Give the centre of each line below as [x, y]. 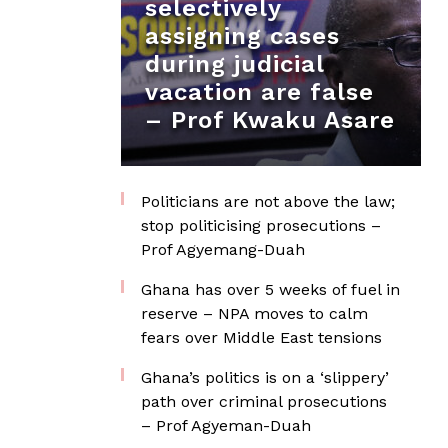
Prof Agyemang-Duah [223, 249]
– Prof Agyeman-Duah [226, 425]
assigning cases [242, 36]
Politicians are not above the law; [268, 201]
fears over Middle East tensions [261, 337]
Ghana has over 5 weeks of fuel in [270, 289]
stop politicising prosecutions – [261, 225]
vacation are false [259, 92]
